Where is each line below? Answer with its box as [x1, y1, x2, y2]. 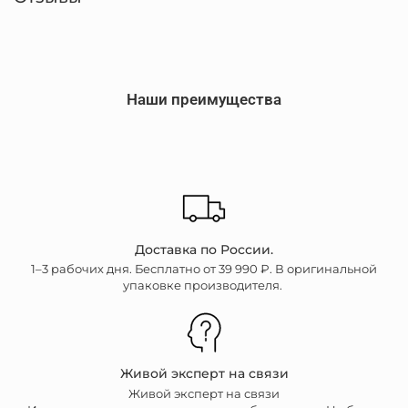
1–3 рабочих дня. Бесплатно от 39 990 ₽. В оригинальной [31, 262, 377, 277]
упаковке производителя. [123, 279, 285, 293]
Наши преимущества [127, 90, 281, 109]
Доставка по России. [135, 240, 273, 258]
